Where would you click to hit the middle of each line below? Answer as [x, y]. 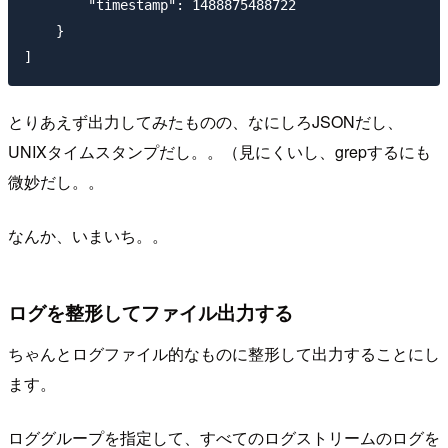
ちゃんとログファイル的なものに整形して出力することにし [224, 354]
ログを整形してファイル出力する [150, 311]
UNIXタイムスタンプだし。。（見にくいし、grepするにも [219, 151]
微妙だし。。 [56, 181]
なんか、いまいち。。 [88, 235]
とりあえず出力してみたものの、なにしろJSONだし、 [205, 121]
